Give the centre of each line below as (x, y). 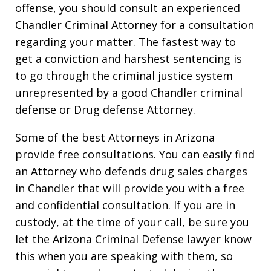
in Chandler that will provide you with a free (130, 188)
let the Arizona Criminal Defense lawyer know (133, 239)
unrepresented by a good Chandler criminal (129, 92)
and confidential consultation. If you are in (125, 205)
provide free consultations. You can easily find (135, 154)
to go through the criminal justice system (124, 75)
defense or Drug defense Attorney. (105, 109)
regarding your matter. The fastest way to (126, 41)
